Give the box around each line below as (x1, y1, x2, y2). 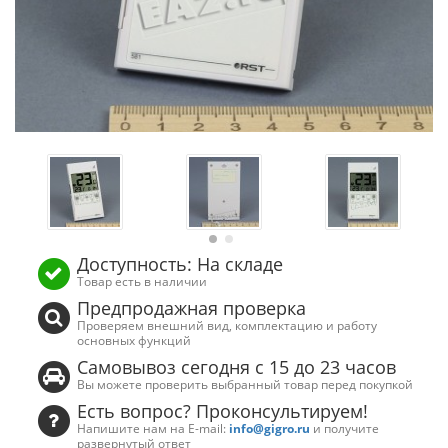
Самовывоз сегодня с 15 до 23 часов (77, 355, 397, 379)
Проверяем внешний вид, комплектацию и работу (77, 317, 378, 333)
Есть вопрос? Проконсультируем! (77, 399, 369, 423)
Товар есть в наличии (77, 273, 208, 289)
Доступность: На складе (77, 252, 284, 276)
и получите (310, 420, 380, 436)
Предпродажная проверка (77, 296, 307, 320)
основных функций (77, 332, 192, 348)
